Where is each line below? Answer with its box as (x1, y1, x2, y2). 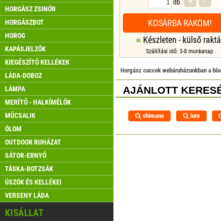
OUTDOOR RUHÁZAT (5, 138, 61, 146)
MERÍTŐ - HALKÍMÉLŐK (5, 98, 71, 106)
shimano (141, 112, 164, 120)
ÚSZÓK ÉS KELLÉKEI (5, 178, 62, 186)
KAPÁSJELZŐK (5, 45, 46, 53)
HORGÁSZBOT (5, 18, 44, 26)
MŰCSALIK (5, 111, 36, 119)
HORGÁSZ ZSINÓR (5, 5, 56, 13)
